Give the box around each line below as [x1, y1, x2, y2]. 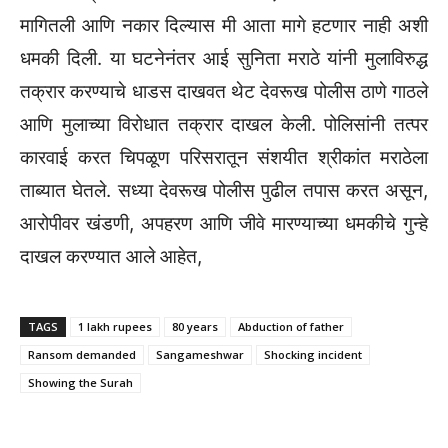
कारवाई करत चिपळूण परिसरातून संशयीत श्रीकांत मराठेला [20, 146, 428, 170]
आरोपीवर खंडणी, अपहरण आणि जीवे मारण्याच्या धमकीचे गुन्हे [20, 212, 428, 236]
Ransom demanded [28, 347, 136, 363]
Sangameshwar [156, 347, 244, 363]
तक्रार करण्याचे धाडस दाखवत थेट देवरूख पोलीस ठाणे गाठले [20, 80, 428, 104]
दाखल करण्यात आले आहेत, [20, 245, 202, 269]
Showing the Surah [28, 375, 133, 391]
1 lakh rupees [78, 319, 152, 335]
